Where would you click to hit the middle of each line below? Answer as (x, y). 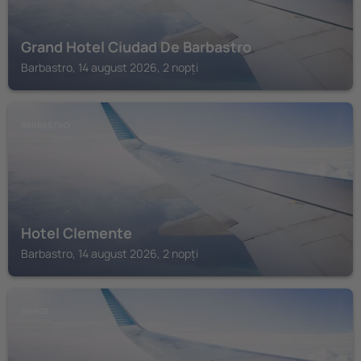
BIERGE (35, 311)
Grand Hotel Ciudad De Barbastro (136, 47)
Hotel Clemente (77, 233)
